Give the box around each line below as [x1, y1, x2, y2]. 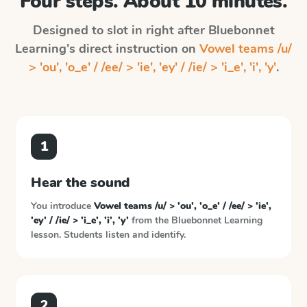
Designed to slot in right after [32, 22, 208, 38]
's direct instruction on [66, 40, 199, 57]
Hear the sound [31, 173, 131, 192]
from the [129, 214, 171, 227]
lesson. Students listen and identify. [31, 228, 186, 241]
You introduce [31, 199, 94, 212]
